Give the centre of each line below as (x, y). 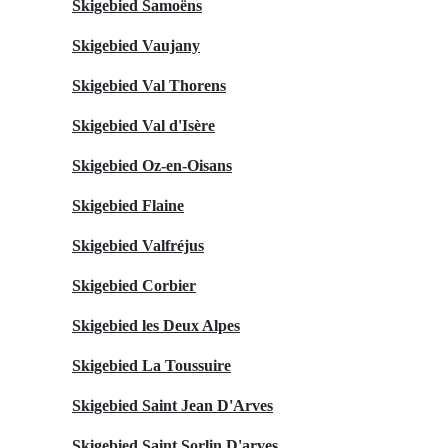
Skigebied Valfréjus (138, 245)
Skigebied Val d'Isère (143, 125)
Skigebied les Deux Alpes (156, 325)
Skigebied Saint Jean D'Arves (172, 405)
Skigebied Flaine (128, 205)
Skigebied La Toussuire (151, 365)
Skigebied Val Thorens (149, 85)
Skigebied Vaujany (136, 45)
